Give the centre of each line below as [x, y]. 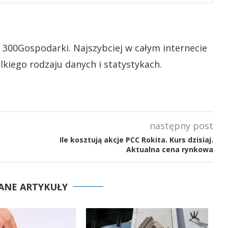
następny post [181, 126]
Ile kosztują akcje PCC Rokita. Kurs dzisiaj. [136, 140]
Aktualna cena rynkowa [169, 149]
